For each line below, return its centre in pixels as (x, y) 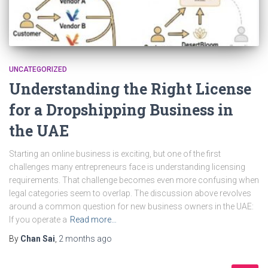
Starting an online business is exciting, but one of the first (115, 153)
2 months (77, 238)
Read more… (93, 219)
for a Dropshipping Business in (121, 109)
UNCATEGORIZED (38, 69)
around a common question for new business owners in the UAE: (131, 206)
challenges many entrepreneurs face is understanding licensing (127, 167)
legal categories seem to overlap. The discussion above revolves (130, 193)
